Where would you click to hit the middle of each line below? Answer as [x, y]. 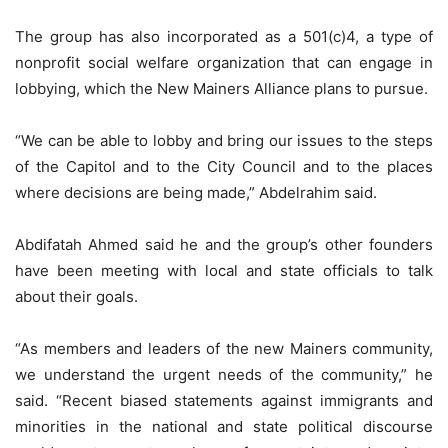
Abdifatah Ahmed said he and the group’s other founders [224, 245]
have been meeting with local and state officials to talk [224, 271]
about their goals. [76, 297]
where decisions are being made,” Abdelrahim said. [196, 193]
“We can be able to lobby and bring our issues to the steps [224, 141]
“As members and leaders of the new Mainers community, [224, 349]
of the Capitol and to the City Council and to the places [224, 167]
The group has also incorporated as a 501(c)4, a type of [224, 37]
